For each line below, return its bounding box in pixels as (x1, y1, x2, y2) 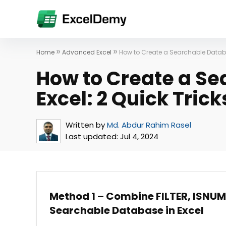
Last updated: (66, 131, 118, 142)
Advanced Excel (62, 48, 111, 56)
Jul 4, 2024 (118, 131, 158, 142)
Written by (66, 120, 105, 130)
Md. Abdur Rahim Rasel (107, 120, 191, 130)
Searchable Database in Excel (49, 203, 204, 217)
